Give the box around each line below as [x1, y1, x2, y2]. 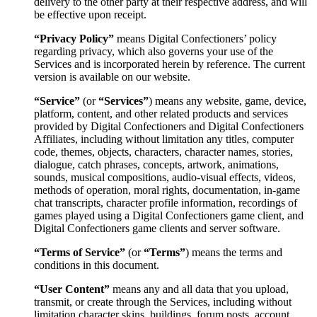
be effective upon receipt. [34, 8, 146, 21]
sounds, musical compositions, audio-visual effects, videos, [34, 171, 296, 184]
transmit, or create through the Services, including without [34, 296, 292, 309]
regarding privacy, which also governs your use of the [34, 45, 273, 58]
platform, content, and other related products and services [34, 108, 288, 120]
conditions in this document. [34, 259, 159, 272]
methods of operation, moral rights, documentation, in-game [34, 184, 300, 197]
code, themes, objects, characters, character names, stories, [34, 146, 293, 158]
